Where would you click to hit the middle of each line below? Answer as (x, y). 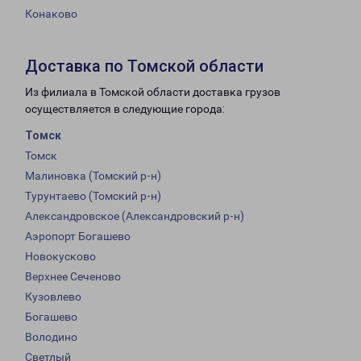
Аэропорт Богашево (78, 237)
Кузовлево (53, 297)
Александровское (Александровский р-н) (135, 216)
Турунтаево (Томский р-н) (93, 196)
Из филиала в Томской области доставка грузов (153, 92)
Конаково (51, 14)
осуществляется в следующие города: (125, 109)
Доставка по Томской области (144, 66)
